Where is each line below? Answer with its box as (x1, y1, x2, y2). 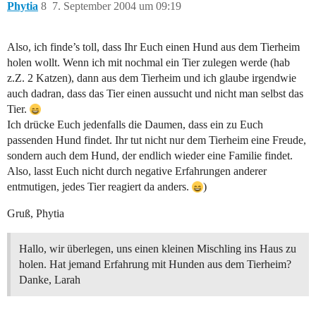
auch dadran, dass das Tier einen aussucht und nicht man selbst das (7, 87, 303, 100)
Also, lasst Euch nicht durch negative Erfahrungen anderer (7, 165, 267, 178)
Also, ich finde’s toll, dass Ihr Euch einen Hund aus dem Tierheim (7, 41, 300, 54)
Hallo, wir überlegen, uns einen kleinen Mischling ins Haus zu (19, 243, 296, 255)
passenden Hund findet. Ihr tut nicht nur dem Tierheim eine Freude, (7, 134, 306, 147)
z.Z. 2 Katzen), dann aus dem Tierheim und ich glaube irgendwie (7, 72, 296, 85)
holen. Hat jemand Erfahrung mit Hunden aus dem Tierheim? (19, 258, 291, 271)
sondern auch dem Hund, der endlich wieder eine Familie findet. (7, 150, 293, 162)
